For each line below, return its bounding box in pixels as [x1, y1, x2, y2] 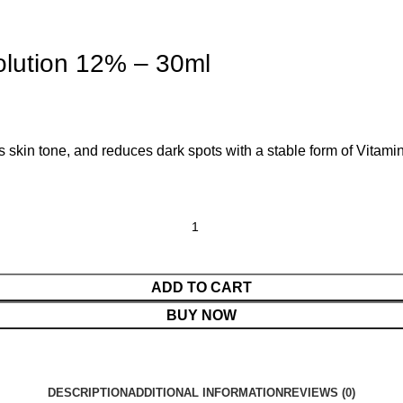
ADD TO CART [151, 280, 252, 296]
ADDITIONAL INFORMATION [128, 386, 283, 400]
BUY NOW [166, 308, 237, 324]
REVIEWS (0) [283, 386, 355, 400]
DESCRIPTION [48, 386, 128, 400]
